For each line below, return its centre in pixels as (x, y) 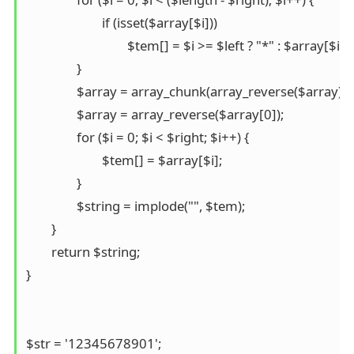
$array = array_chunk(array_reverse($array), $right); (51, 91)
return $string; (38, 251)
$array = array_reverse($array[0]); (51, 114)
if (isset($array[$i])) (64, 22)
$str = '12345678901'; (93, 343)
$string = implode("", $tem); (51, 205)
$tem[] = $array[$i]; (64, 160)
